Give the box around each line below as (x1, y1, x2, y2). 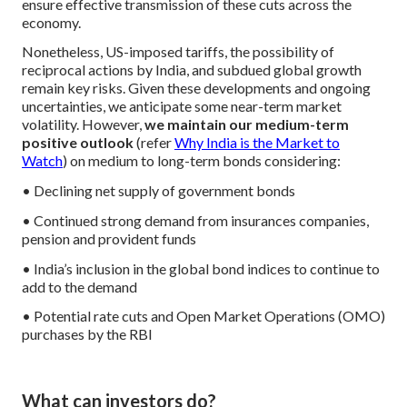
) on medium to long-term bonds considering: (63, 152, 341, 170)
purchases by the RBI (22, 325, 153, 343)
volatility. (22, 115, 79, 134)
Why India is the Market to (174, 134, 340, 152)
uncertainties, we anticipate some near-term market (22, 97, 342, 115)
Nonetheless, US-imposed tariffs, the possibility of (22, 43, 334, 61)
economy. (22, 13, 81, 31)
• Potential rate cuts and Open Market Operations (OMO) (22, 307, 385, 325)
